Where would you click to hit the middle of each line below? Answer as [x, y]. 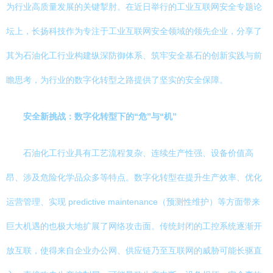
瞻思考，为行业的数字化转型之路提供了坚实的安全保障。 [117, 80]
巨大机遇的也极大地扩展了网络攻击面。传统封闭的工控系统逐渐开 [134, 226]
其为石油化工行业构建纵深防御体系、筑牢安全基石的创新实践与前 [134, 55]
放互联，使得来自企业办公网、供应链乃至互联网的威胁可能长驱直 [134, 250]
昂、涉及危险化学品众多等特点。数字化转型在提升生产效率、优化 [134, 177]
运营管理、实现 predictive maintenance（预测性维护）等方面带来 [133, 202]
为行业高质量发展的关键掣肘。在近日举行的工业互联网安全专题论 [134, 7]
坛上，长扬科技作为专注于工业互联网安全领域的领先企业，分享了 [134, 31]
